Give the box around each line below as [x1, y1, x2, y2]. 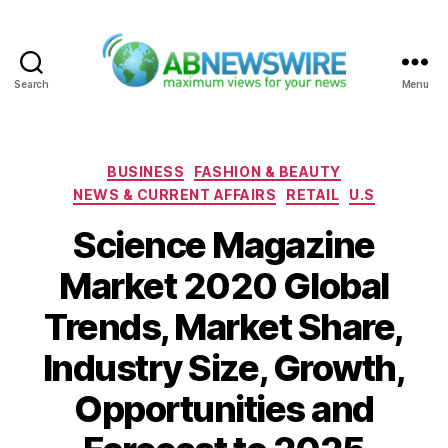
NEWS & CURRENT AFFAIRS [73, 186, 277, 204]
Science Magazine [73, 222, 375, 267]
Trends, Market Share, [44, 304, 404, 349]
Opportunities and [74, 386, 374, 431]
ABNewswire [222, 90, 329, 112]
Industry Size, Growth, [42, 345, 406, 390]
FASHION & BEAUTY [194, 162, 341, 180]
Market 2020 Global [59, 263, 389, 308]
